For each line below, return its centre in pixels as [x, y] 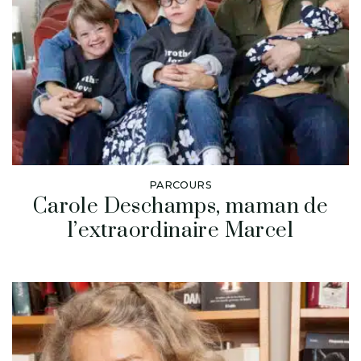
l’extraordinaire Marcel [180, 230]
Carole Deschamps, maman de [180, 206]
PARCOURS [180, 185]
